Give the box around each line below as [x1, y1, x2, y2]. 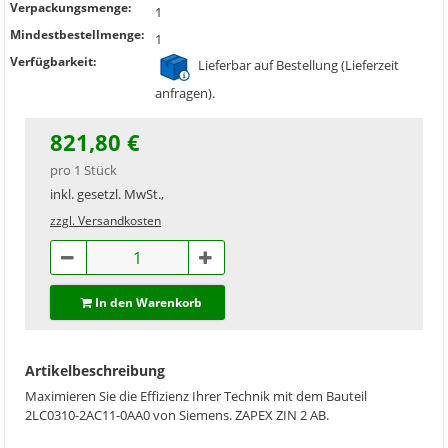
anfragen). [155, 84, 215, 102]
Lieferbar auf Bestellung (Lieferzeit [195, 56, 399, 75]
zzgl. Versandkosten [50, 212, 161, 229]
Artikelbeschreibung [25, 361, 165, 380]
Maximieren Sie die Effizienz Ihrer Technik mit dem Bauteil [25, 387, 367, 405]
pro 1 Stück [50, 161, 117, 179]
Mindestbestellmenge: [10, 26, 144, 43]
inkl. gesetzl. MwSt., [50, 185, 164, 203]
